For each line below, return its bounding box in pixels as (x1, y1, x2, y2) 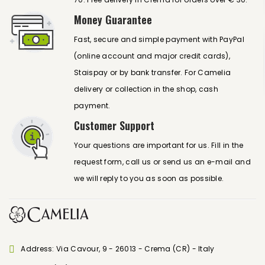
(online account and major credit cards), (74, 51, 231, 61)
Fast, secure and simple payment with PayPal (74, 34, 244, 44)
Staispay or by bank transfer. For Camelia (74, 67, 231, 77)
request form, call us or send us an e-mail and (74, 157, 251, 167)
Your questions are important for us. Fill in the (74, 140, 244, 150)
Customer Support (74, 118, 154, 133)
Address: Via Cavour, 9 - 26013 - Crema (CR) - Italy (21, 244, 215, 254)
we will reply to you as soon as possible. (74, 173, 224, 183)
